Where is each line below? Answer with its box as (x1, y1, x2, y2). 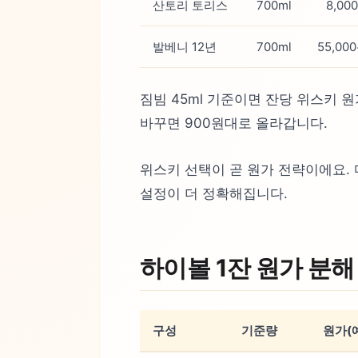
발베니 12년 (153, 39, 217, 55)
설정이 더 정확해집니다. (140, 185, 288, 201)
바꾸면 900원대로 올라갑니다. (140, 115, 328, 132)
